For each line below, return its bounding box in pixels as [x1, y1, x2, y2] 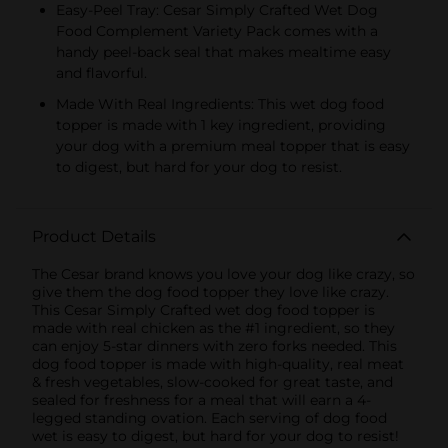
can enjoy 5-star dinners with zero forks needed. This [32, 336, 397, 355]
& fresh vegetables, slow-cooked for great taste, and [32, 372, 393, 391]
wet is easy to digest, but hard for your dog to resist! [32, 426, 399, 445]
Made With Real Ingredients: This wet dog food [56, 94, 384, 113]
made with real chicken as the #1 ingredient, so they [32, 318, 395, 337]
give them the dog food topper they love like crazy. [32, 282, 389, 301]
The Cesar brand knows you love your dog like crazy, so [32, 264, 415, 283]
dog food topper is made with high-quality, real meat [32, 354, 404, 373]
